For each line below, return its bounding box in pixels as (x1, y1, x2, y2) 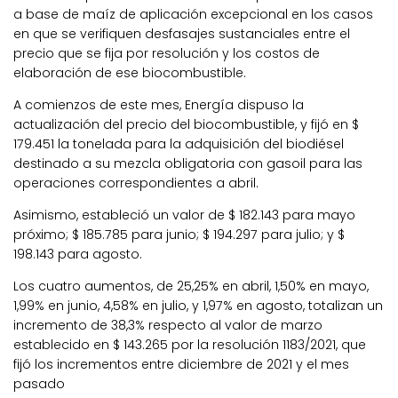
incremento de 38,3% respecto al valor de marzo (13, 315, 322, 334)
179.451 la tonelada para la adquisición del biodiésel (13, 134, 344, 153)
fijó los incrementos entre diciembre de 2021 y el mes (13, 354, 349, 373)
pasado (13, 374, 65, 393)
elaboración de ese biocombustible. (13, 63, 246, 82)
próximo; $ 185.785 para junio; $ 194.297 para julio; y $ (13, 225, 345, 243)
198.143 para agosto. (13, 244, 142, 263)
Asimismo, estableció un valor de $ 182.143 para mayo (13, 205, 355, 224)
